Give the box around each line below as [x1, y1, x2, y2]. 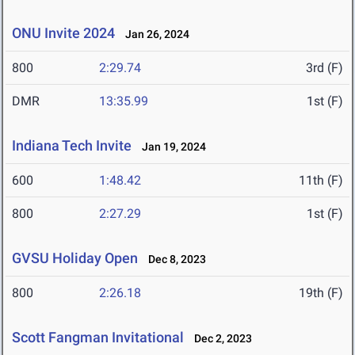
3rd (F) [306, 60, 343, 76]
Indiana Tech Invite [12, 137, 132, 155]
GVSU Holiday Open [12, 250, 138, 267]
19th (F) [299, 285, 343, 301]
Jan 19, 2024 [135, 140, 206, 154]
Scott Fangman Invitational [12, 329, 184, 346]
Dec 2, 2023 [187, 332, 252, 345]
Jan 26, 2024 [118, 28, 189, 41]
